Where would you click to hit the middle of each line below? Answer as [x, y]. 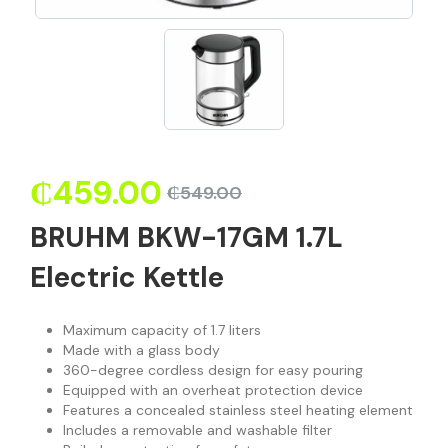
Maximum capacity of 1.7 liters [161, 329]
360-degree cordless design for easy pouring [212, 369]
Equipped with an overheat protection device [212, 389]
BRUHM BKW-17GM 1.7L [186, 237]
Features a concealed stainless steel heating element [237, 409]
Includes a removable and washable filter [197, 429]
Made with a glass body [141, 349]
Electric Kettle [127, 277]
